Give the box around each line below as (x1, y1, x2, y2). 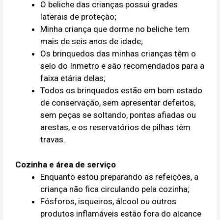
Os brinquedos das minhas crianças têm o (40, 49, 196, 59)
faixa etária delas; (40, 73, 106, 83)
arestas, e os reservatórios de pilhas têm (40, 122, 191, 133)
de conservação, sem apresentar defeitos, (40, 98, 196, 108)
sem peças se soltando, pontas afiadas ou (40, 110, 196, 120)
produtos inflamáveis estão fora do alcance (40, 208, 202, 219)
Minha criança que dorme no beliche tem (40, 24, 190, 34)
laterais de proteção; (40, 12, 117, 22)
